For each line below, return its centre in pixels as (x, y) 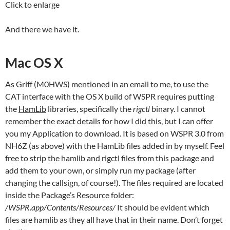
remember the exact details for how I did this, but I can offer (109, 121)
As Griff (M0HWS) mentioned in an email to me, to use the (107, 84)
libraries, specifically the (90, 109)
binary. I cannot (178, 109)
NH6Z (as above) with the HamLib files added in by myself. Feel (115, 146)
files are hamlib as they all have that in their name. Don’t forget (114, 220)
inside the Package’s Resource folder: (70, 195)
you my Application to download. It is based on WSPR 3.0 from (114, 133)
